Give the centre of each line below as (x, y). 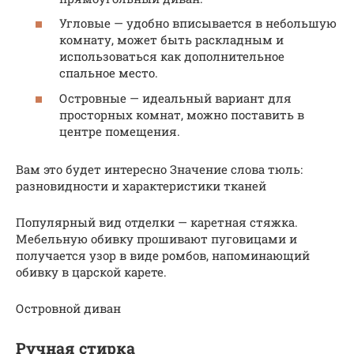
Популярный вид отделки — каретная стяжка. (157, 222)
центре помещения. (120, 131)
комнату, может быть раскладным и (171, 40)
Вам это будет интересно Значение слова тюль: (159, 169)
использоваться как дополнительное (172, 56)
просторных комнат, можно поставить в (182, 114)
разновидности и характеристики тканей (141, 185)
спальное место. (109, 73)
